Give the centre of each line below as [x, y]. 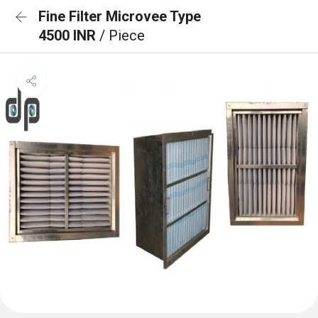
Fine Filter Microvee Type [120, 16]
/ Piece [122, 35]
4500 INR [69, 35]
